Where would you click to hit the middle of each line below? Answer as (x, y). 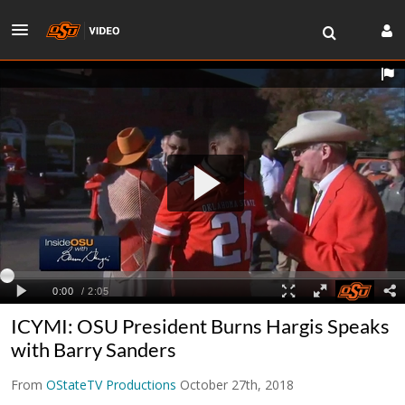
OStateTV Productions (111, 384)
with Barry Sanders (94, 349)
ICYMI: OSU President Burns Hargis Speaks (200, 325)
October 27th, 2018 (237, 384)
